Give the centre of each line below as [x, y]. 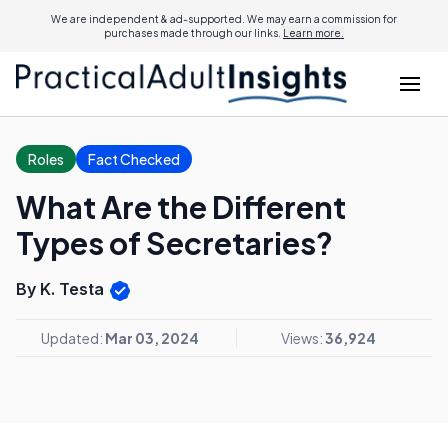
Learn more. [313, 33]
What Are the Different [181, 207]
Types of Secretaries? [174, 243]
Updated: [73, 337]
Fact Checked [134, 159]
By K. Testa [62, 289]
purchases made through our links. [193, 33]
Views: [303, 337]
